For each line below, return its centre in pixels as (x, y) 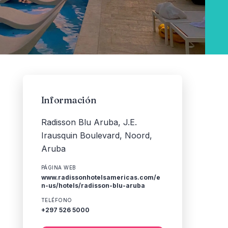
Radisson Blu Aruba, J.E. (89, 122)
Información (69, 100)
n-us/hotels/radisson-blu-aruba (93, 186)
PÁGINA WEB (59, 167)
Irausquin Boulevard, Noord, (96, 135)
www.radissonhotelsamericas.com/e (101, 177)
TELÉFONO (56, 200)
